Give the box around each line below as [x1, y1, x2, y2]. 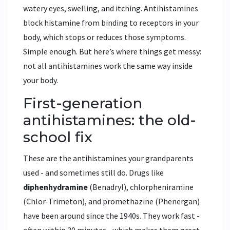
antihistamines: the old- [23, 111, 196, 129]
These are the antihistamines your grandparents [23, 153, 194, 164]
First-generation [23, 94, 142, 112]
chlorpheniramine [130, 182, 194, 193]
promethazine [103, 196, 154, 207]
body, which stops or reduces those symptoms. [23, 32, 186, 43]
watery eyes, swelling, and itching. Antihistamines [23, 3, 198, 14]
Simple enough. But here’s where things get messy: [23, 46, 201, 57]
